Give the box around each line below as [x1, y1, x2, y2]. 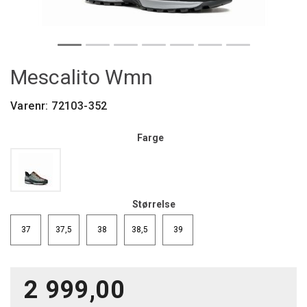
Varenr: [10, 99, 52, 112]
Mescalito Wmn [10, 65, 153, 89]
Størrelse [132, 199, 175, 210]
